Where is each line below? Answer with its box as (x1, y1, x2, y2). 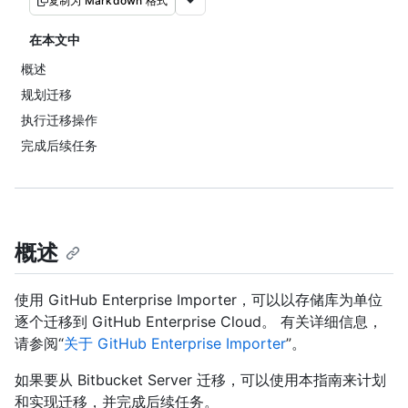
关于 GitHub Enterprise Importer (64, 334, 286, 353)
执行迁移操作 (21, 112, 97, 127)
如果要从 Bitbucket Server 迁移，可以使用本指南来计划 (15, 371, 386, 390)
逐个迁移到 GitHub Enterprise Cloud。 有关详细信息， (15, 312, 382, 331)
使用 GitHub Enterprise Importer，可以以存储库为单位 (15, 291, 382, 310)
